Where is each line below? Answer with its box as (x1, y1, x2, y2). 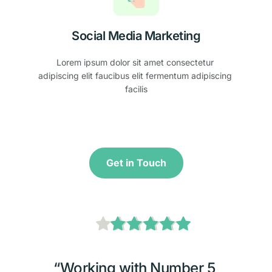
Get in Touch (106, 156, 166, 169)
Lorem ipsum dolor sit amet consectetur (56, 56, 214, 67)
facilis (124, 83, 148, 94)
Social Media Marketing (72, 28, 200, 43)
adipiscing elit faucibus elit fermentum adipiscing (38, 70, 232, 81)
